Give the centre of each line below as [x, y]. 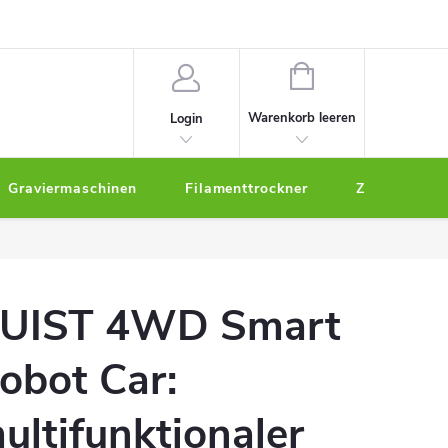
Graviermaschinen [72, 188]
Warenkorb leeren [301, 118]
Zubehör [385, 188]
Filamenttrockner [246, 188]
